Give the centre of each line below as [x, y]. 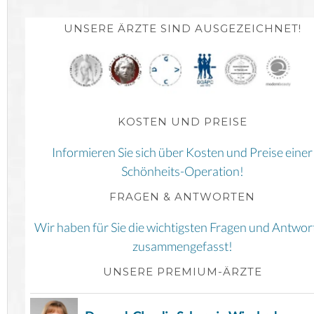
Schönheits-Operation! [182, 171]
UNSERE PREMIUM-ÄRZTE [182, 272]
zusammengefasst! [182, 246]
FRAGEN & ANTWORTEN [182, 197]
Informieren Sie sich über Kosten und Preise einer [182, 152]
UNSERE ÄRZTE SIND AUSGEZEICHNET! [182, 28]
